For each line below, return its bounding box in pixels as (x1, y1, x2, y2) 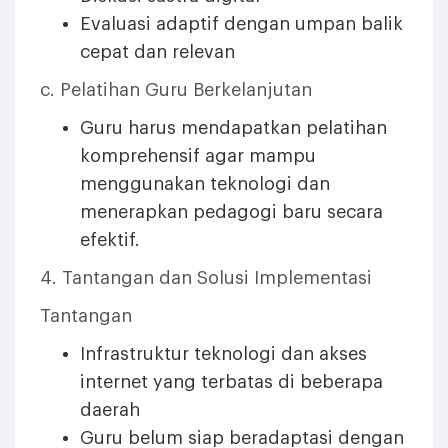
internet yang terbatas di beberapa (80, 373, 383, 391)
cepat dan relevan (80, 43, 235, 61)
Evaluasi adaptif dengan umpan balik (80, 15, 403, 33)
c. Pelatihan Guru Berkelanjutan (40, 81, 312, 99)
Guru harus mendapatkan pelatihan (80, 119, 387, 137)
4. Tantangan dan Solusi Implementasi (40, 269, 372, 287)
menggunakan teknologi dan (80, 175, 330, 193)
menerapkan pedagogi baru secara (80, 203, 383, 221)
